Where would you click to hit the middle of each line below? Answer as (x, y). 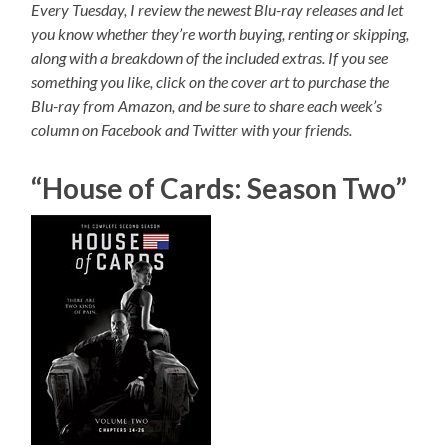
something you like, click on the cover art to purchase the (210, 82)
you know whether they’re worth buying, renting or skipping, (220, 34)
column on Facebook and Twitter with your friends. (192, 130)
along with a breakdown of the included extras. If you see (210, 58)
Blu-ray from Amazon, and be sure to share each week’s (207, 106)
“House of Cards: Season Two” (219, 188)
